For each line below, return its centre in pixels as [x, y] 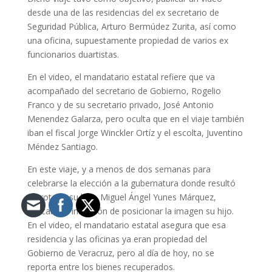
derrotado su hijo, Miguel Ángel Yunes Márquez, [121, 197]
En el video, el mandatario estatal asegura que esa [126, 225]
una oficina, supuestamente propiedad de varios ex [127, 41]
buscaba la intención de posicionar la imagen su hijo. [130, 211]
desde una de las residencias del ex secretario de [123, 13]
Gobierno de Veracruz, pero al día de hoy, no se [121, 253]
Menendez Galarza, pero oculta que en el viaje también [135, 119]
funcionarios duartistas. [73, 55]
